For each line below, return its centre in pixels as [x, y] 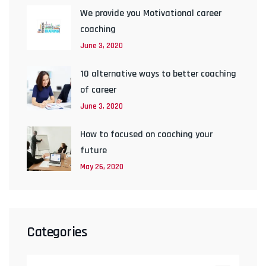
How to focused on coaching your [146, 134]
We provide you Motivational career [151, 13]
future [94, 151]
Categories [57, 232]
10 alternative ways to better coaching [158, 74]
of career [98, 90]
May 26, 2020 [102, 167]
